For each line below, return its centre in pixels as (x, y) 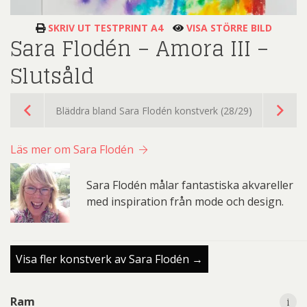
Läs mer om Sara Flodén (73, 150)
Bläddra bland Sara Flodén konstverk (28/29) (153, 110)
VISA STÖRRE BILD (228, 28)
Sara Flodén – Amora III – (139, 49)
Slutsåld (52, 76)
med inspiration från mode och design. (185, 201)
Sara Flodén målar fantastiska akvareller (189, 185)
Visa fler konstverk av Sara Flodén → (109, 259)
